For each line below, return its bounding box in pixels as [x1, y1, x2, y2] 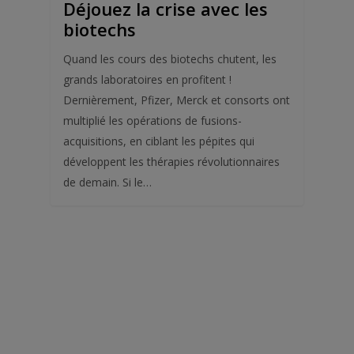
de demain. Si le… [63, 175, 152, 190]
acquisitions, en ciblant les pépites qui [63, 134, 254, 149]
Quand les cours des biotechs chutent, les [63, 51, 277, 66]
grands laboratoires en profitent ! [63, 72, 232, 87]
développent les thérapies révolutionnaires [63, 154, 280, 169]
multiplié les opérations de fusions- [63, 113, 242, 128]
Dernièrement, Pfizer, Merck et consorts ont [63, 92, 290, 107]
